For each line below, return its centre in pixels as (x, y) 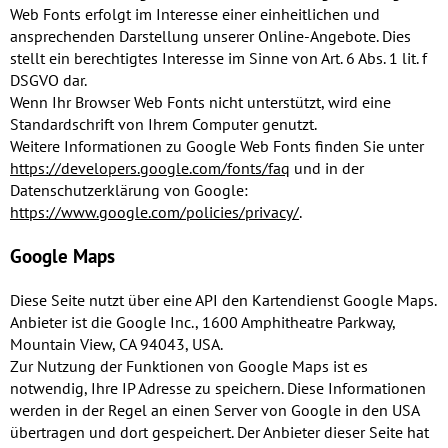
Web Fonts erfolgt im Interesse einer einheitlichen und (195, 14)
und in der (327, 168)
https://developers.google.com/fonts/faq (150, 168)
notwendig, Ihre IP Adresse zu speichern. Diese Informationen (218, 388)
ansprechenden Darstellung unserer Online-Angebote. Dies (210, 36)
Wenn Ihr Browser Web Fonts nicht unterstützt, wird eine (200, 102)
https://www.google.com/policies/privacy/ (154, 212)
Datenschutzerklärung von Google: (129, 190)
